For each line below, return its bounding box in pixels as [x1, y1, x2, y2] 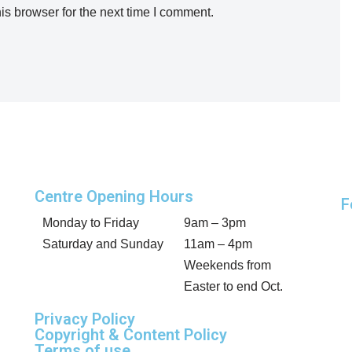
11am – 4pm [183, 237, 252, 251]
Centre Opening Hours [34, 187, 193, 206]
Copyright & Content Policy [34, 325, 227, 344]
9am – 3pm [183, 216, 246, 229]
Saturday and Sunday [42, 237, 167, 251]
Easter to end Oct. [183, 280, 283, 293]
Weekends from [183, 258, 271, 272]
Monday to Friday [42, 216, 142, 229]
